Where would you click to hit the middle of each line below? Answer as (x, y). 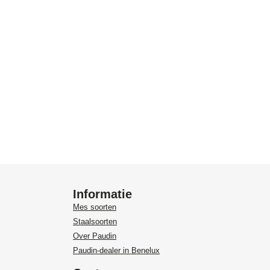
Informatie (102, 194)
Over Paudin (95, 236)
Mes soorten (95, 207)
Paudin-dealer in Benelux (116, 251)
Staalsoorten (95, 222)
